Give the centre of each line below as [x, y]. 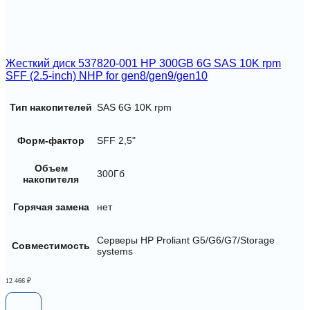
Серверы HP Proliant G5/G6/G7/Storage [186, 240]
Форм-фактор [51, 140]
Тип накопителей [51, 107]
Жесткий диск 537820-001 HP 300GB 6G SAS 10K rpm [143, 64]
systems [115, 251]
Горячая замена [51, 207]
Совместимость [51, 245]
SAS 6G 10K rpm [134, 107]
